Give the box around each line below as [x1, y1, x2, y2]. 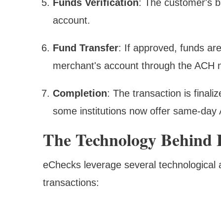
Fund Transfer [53, 42, 118, 54]
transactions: [43, 177, 99, 188]
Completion [53, 88, 107, 99]
